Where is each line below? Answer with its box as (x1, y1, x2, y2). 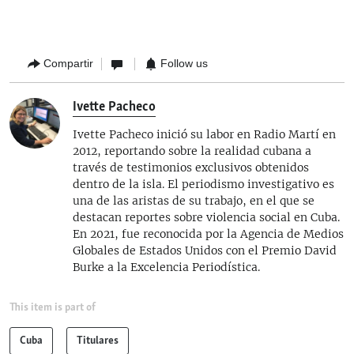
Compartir (43, 57, 93, 70)
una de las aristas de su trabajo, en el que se (73, 193, 314, 208)
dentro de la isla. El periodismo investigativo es (73, 176, 334, 191)
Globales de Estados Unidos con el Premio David (73, 243, 337, 258)
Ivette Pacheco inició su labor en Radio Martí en (73, 126, 336, 141)
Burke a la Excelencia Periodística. (73, 259, 260, 274)
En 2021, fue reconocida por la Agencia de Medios (73, 226, 344, 241)
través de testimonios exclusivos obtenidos (73, 160, 309, 175)
